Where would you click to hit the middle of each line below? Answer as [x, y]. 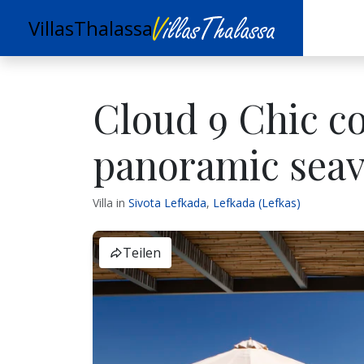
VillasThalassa [91, 28]
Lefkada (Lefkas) [257, 203]
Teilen [142, 253]
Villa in [110, 203]
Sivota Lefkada [167, 203]
